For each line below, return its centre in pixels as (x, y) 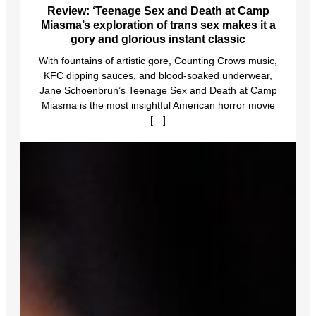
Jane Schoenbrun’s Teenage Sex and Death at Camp (158, 91)
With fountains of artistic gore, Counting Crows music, (158, 61)
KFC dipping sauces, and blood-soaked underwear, (158, 76)
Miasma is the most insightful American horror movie (158, 105)
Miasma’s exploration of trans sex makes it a (158, 25)
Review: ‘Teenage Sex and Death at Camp (158, 11)
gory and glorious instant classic (158, 39)
